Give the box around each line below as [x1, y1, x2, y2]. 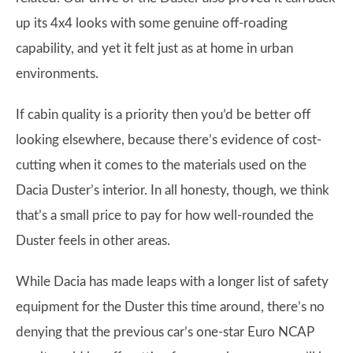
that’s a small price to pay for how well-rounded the [16, 209, 314, 222]
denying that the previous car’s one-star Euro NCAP [16, 325, 314, 339]
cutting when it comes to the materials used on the [16, 158, 307, 172]
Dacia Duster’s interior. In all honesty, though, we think [16, 184, 329, 197]
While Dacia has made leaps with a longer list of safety [16, 275, 329, 288]
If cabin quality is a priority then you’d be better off [16, 108, 310, 121]
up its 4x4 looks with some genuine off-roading [16, 17, 288, 30]
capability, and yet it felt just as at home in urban [16, 42, 293, 55]
